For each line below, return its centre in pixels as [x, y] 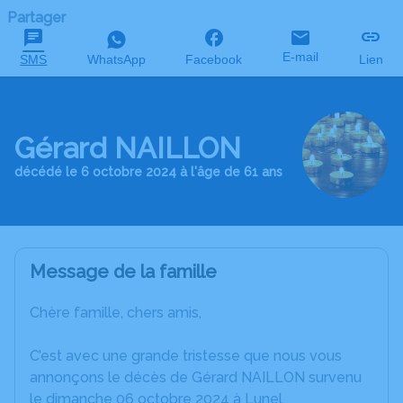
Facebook [214, 59]
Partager [36, 18]
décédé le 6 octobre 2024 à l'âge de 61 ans [148, 172]
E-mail [301, 57]
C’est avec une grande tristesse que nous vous [186, 356]
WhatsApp [116, 59]
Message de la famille [123, 272]
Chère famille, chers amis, [116, 313]
